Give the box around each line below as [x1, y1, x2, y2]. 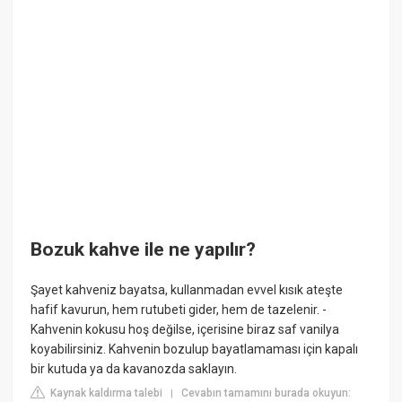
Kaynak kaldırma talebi [48, 387, 163, 400]
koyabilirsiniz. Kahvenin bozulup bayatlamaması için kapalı [31, 342, 359, 357]
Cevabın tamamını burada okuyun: [181, 387, 352, 400]
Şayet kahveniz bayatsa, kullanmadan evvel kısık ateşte [31, 283, 344, 298]
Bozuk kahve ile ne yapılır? [31, 239, 257, 260]
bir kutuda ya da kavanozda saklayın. [31, 362, 238, 377]
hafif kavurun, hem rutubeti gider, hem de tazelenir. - [31, 302, 328, 318]
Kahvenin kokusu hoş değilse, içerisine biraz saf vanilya [31, 322, 340, 337]
